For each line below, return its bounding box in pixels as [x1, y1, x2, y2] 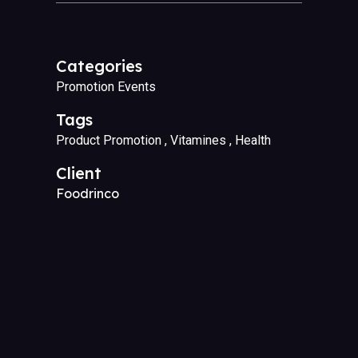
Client [56, 162, 101, 183]
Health [235, 132, 271, 148]
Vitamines [170, 132, 226, 148]
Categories [56, 55, 142, 76]
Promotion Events [56, 78, 156, 94]
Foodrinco [56, 185, 119, 201]
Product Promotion [56, 132, 161, 148]
